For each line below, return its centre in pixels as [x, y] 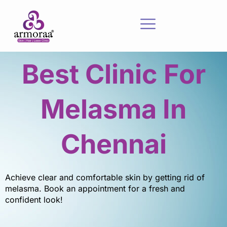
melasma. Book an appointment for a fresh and [95, 188]
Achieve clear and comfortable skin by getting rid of [105, 177]
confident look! [34, 200]
